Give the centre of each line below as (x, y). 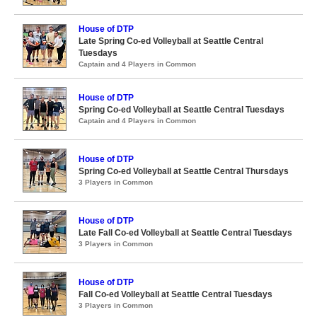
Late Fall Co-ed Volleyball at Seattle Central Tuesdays (185, 233)
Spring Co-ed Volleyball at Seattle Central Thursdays (184, 171)
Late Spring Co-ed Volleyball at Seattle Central (171, 41)
